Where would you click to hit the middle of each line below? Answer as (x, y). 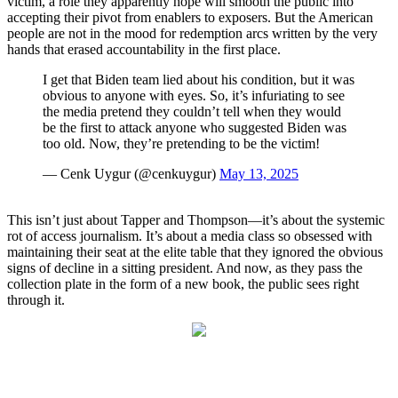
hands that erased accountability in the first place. (144, 50)
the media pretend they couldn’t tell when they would (192, 112)
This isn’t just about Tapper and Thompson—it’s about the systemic (196, 220)
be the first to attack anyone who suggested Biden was (195, 128)
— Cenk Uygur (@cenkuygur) (131, 174)
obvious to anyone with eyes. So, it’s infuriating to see (194, 96)
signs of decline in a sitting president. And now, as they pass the (185, 268)
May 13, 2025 (259, 174)
